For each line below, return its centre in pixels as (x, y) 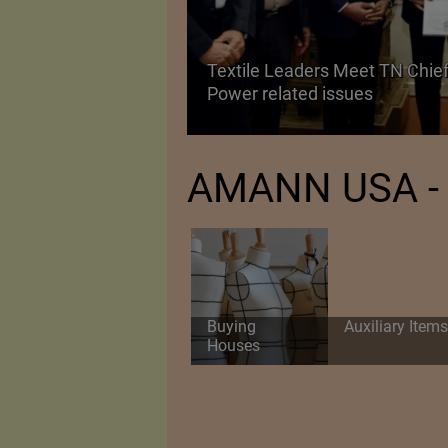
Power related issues (289, 93)
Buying (231, 327)
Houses (233, 346)
